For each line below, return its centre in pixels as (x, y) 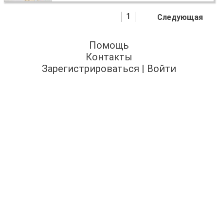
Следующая (180, 17)
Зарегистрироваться (91, 68)
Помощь (109, 45)
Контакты (109, 57)
